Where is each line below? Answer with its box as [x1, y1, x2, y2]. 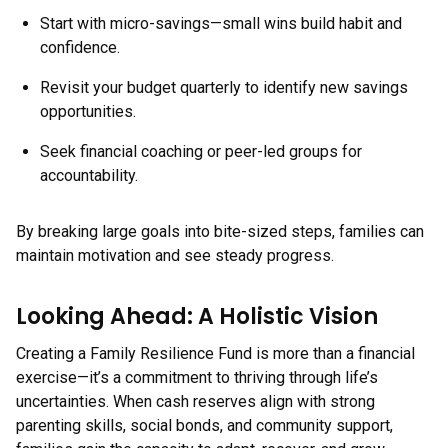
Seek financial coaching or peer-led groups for [40, 142, 362, 161]
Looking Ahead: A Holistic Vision [16, 301, 378, 332]
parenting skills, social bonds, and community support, [16, 416, 393, 435]
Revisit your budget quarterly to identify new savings [40, 78, 408, 97]
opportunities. [40, 102, 136, 121]
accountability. [40, 166, 138, 185]
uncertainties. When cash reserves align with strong [16, 392, 375, 411]
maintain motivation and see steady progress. [16, 246, 334, 265]
